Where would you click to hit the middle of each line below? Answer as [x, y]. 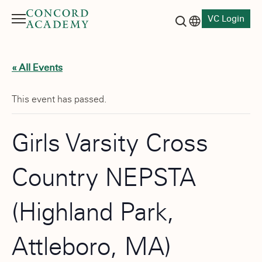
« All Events [37, 68]
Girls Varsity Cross [110, 143]
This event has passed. [59, 99]
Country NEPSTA [104, 177]
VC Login [226, 19]
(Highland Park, [93, 212]
